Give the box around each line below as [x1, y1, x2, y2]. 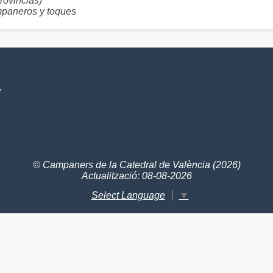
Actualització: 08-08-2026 [81, 171, 192, 181]
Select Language [91, 190, 165, 200]
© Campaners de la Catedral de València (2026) [32, 160, 241, 170]
